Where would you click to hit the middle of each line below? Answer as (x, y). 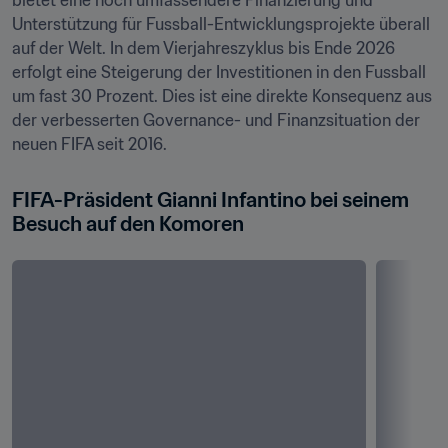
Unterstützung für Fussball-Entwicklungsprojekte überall (221, 24)
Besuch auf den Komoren (128, 224)
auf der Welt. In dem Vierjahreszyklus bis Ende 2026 (203, 48)
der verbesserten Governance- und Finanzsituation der (216, 120)
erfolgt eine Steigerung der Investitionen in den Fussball (219, 72)
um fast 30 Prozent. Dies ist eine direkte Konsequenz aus (222, 96)
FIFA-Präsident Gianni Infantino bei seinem (210, 200)
